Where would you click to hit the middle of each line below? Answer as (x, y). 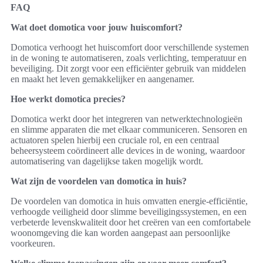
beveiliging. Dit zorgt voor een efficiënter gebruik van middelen (128, 68)
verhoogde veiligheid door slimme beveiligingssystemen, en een (129, 211)
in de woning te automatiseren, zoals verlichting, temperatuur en (129, 58)
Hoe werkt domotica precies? (68, 99)
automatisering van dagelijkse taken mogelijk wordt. (107, 161)
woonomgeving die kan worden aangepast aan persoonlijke (120, 232)
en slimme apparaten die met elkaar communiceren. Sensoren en (129, 129)
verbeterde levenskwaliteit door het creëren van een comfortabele (131, 222)
